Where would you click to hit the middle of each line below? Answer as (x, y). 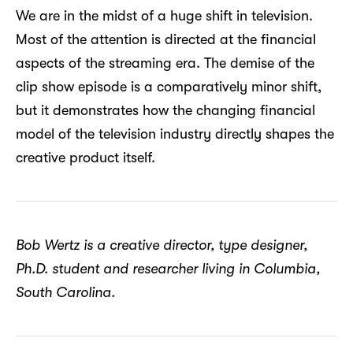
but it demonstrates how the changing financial (165, 110)
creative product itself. (85, 157)
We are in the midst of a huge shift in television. (164, 15)
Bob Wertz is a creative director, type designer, (162, 245)
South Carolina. (65, 292)
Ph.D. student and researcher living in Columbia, (168, 268)
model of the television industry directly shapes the (175, 134)
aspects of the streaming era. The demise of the (165, 63)
